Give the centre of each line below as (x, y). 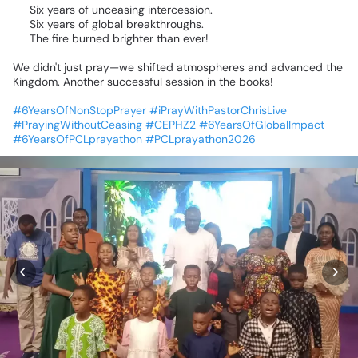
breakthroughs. (165, 24)
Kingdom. (36, 81)
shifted (155, 67)
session (185, 81)
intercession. (180, 9)
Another (84, 81)
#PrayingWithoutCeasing (78, 124)
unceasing (118, 9)
